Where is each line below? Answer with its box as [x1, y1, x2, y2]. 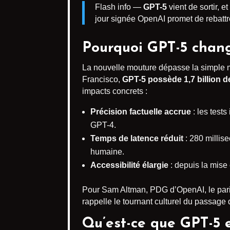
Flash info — [95, 3, 143, 11]
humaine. [90, 147, 124, 156]
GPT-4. [90, 121, 116, 129]
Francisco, [82, 75, 122, 84]
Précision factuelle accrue [90, 107, 191, 116]
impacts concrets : [82, 87, 147, 95]
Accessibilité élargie [90, 161, 168, 169]
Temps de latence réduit [90, 134, 183, 143]
